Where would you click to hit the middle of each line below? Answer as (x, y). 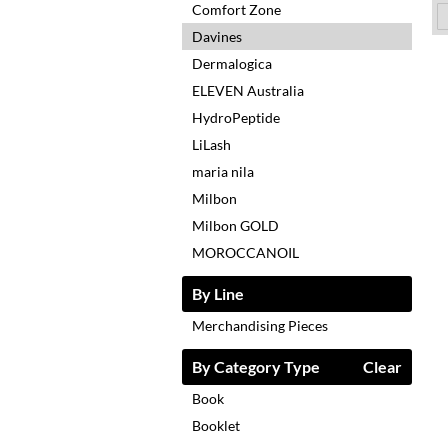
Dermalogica (232, 64)
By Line (218, 294)
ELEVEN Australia (248, 91)
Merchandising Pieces (260, 326)
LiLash (211, 145)
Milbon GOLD (235, 226)
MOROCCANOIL (245, 253)
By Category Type (256, 367)
